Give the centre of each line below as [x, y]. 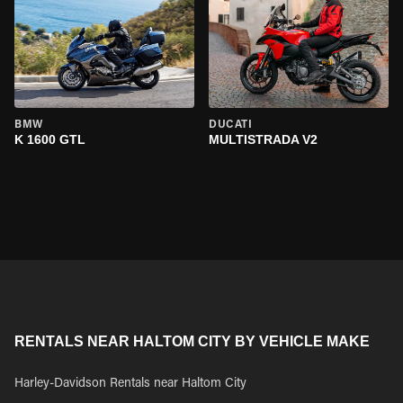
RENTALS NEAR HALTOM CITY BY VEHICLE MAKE [192, 341]
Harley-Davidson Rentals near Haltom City [130, 384]
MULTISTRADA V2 [263, 139]
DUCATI [231, 125]
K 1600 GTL [50, 139]
